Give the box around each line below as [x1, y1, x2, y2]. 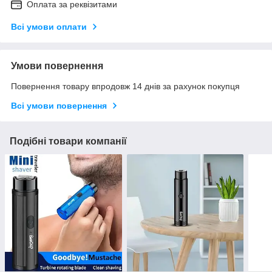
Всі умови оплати [11, 22, 87, 32]
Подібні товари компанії [10, 136, 127, 147]
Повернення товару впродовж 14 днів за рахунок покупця [11, 81, 240, 92]
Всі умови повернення [11, 101, 107, 111]
